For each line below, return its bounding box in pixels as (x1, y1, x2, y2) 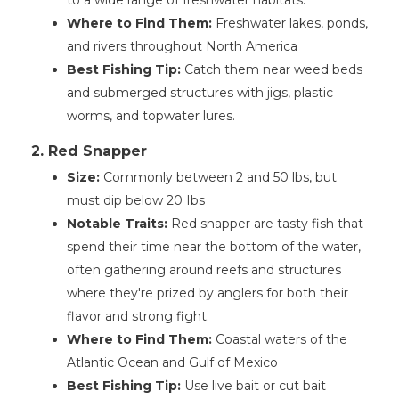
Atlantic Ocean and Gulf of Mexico (67, 354, 278, 371)
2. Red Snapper (31, 142, 147, 160)
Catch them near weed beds (184, 61, 362, 78)
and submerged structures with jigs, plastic (67, 85, 333, 102)
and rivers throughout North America (67, 38, 297, 55)
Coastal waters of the (212, 331, 347, 348)
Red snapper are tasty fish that (167, 216, 363, 232)
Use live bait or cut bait (181, 378, 326, 395)
